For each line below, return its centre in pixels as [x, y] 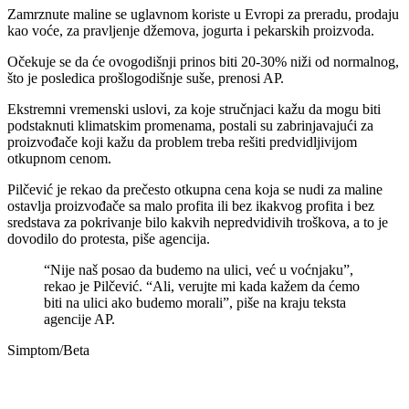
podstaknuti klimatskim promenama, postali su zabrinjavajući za [190, 125]
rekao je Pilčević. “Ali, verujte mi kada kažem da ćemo [202, 286]
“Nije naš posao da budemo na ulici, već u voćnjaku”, [199, 269]
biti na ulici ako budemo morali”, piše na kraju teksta [195, 302]
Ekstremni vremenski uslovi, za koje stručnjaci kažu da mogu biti [194, 109]
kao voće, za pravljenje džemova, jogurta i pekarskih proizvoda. [191, 30]
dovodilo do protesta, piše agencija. [109, 238]
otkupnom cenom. [59, 158]
